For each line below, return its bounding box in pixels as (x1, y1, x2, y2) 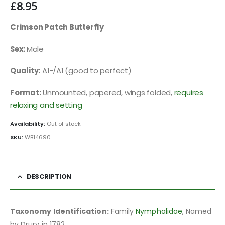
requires (174, 87, 203, 98)
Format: (10, 87, 41, 98)
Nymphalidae (136, 206, 183, 217)
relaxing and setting (10, 99, 82, 110)
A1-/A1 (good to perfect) (40, 65, 132, 76)
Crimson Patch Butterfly (10, 22, 104, 33)
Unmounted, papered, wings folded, (41, 87, 174, 98)
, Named (182, 206, 212, 217)
